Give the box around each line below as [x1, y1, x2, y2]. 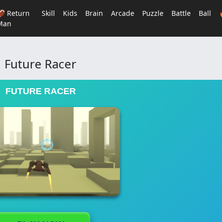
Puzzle [142, 8, 164, 18]
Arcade [111, 8, 134, 18]
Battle [171, 8, 191, 18]
